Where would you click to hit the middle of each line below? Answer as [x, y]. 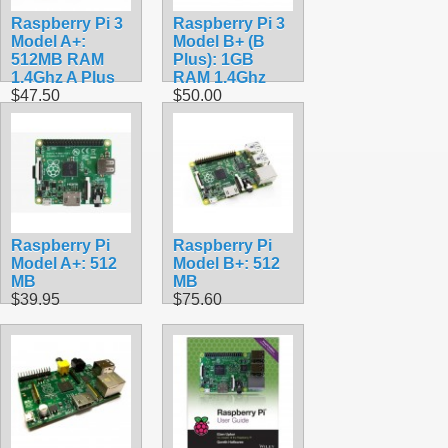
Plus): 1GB [213, 59]
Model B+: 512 [226, 263]
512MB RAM [57, 59]
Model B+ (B [219, 41]
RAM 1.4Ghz [219, 77]
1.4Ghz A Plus [63, 77]
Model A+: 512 [64, 263]
